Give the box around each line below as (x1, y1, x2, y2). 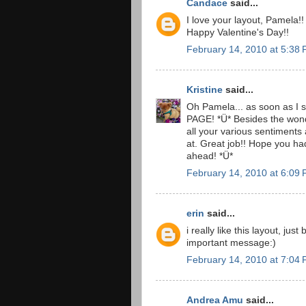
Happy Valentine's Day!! (186, 27, 289, 38)
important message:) (186, 238, 276, 248)
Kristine (186, 85, 223, 96)
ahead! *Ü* (186, 151, 233, 161)
